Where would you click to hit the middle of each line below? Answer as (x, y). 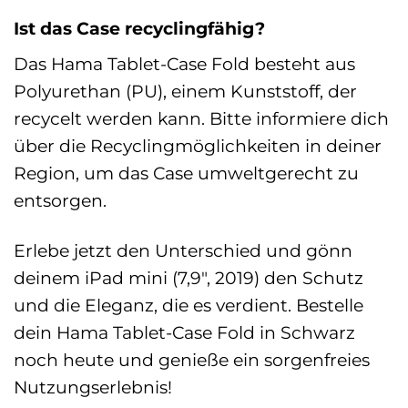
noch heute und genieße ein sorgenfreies (192, 360)
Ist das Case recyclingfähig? (139, 28)
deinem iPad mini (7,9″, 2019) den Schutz (189, 278)
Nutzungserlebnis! (93, 388)
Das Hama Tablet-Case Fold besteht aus (184, 64)
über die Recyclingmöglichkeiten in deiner (198, 146)
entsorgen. (60, 201)
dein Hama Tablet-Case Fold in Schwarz (184, 333)
